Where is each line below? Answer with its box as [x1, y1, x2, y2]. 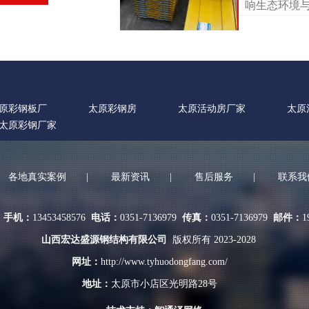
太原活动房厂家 [178, 103, 246, 114]
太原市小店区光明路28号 [111, 278, 220, 289]
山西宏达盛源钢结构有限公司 [41, 234, 167, 245]
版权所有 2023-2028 [166, 234, 259, 245]
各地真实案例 [8, 171, 66, 182]
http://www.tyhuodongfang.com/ [101, 256, 228, 267]
